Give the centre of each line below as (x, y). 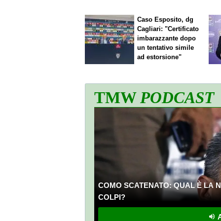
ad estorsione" (160, 57)
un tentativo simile (166, 48)
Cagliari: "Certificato (168, 29)
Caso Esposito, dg (166, 20)
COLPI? (111, 197)
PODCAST (177, 97)
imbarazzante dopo (167, 38)
